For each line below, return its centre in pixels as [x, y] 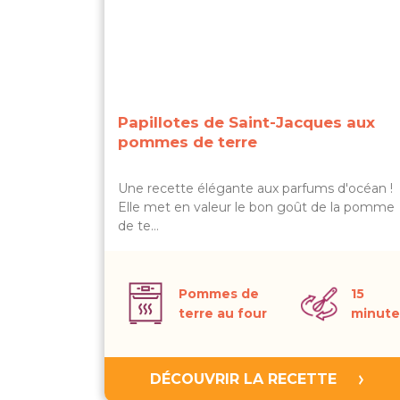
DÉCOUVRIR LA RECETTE [243, 379]
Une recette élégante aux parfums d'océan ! [255, 188]
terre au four [223, 313]
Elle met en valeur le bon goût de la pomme [256, 207]
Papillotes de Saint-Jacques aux [246, 122]
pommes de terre [187, 142]
